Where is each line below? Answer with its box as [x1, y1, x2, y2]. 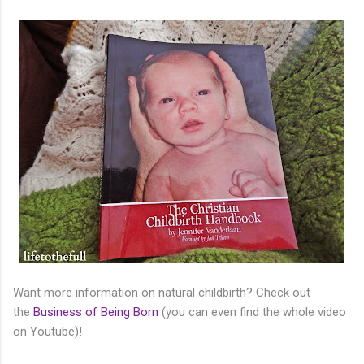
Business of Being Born [33, 304, 158, 319]
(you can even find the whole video [158, 304, 346, 319]
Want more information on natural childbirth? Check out [13, 284, 310, 300]
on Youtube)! [13, 323, 82, 339]
